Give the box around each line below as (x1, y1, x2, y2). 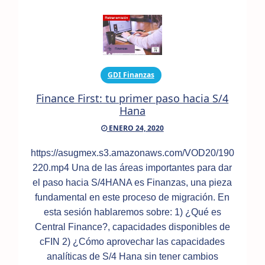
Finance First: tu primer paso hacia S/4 (36, 91, 229, 106)
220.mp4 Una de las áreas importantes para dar (33, 163, 232, 173)
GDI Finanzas (107, 70, 154, 80)
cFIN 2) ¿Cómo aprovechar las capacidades (40, 237, 225, 247)
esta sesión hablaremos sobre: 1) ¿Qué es (43, 207, 221, 218)
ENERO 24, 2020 (106, 123, 164, 134)
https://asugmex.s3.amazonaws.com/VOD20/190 (30, 148, 234, 159)
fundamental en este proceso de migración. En (35, 192, 230, 203)
